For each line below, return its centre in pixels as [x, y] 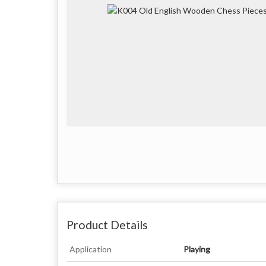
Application [91, 249]
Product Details [107, 224]
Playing [197, 249]
